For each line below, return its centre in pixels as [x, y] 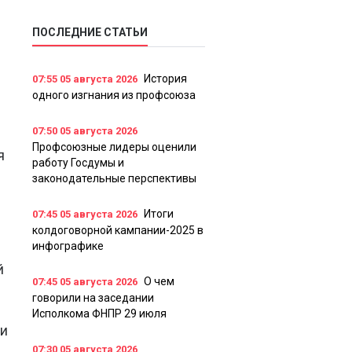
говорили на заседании [93, 298]
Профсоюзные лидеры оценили [114, 147]
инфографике [68, 246]
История [165, 79]
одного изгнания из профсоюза [114, 95]
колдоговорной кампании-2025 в [118, 231]
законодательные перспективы [114, 179]
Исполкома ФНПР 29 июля [99, 314]
